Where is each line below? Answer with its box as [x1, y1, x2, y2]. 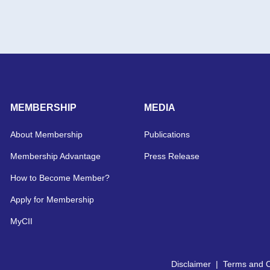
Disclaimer [171, 259, 211, 269]
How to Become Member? [10, 172, 110, 183]
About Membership [10, 129, 83, 139]
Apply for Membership [10, 194, 95, 204]
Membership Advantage [10, 151, 101, 161]
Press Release [143, 151, 199, 161]
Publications [143, 129, 190, 139]
